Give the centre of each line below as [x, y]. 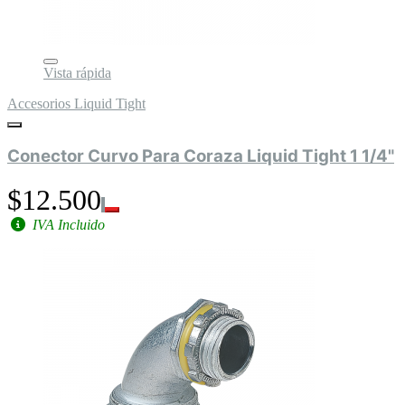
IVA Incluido [67, 224]
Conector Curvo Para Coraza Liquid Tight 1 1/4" [201, 155]
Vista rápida [77, 73]
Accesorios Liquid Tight [76, 104]
